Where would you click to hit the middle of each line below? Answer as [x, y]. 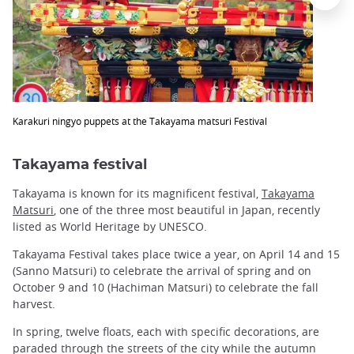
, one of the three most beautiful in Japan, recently [187, 209]
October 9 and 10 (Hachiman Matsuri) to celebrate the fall [166, 288]
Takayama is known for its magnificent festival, [137, 193]
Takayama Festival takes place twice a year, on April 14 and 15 [176, 254]
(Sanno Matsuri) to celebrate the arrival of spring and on [162, 271]
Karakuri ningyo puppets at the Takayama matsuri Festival [140, 121]
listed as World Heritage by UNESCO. [110, 226]
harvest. [34, 304]
